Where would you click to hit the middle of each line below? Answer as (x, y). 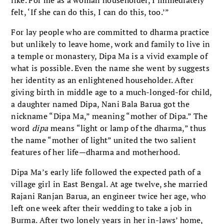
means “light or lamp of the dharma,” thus (127, 128)
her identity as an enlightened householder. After (102, 80)
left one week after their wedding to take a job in (102, 208)
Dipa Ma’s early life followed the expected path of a (106, 172)
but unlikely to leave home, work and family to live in (111, 44)
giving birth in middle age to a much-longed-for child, (111, 92)
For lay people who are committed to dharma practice (110, 32)
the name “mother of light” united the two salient (104, 140)
